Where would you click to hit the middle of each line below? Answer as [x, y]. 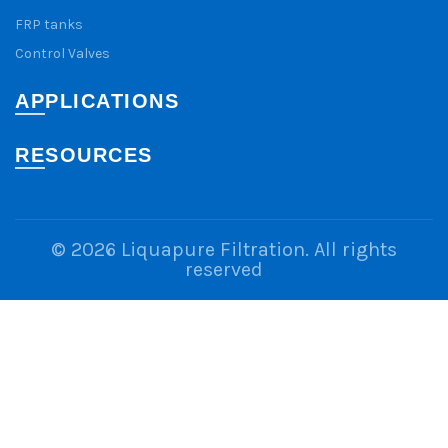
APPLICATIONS [97, 101]
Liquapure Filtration [213, 250]
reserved [224, 270]
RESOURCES [84, 155]
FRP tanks [49, 25]
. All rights [351, 250]
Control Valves [62, 54]
